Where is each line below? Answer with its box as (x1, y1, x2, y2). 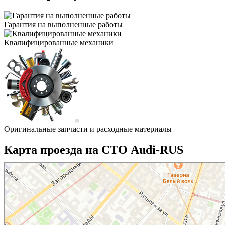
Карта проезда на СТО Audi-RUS (4, 143, 183, 157)
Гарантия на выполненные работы (4, 20, 123, 29)
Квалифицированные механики (4, 38, 114, 47)
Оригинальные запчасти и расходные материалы (4, 124, 172, 133)
